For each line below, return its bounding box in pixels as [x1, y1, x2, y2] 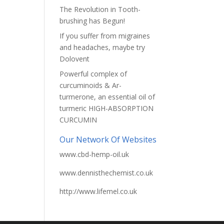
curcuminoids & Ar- [59, 80, 122, 90]
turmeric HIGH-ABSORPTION [59, 103, 154, 113]
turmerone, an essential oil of [59, 92, 155, 101]
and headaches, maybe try [59, 42, 145, 52]
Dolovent [59, 54, 90, 63]
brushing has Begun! [59, 16, 125, 25]
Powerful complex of [59, 69, 127, 78]
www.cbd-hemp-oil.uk [59, 149, 129, 159]
